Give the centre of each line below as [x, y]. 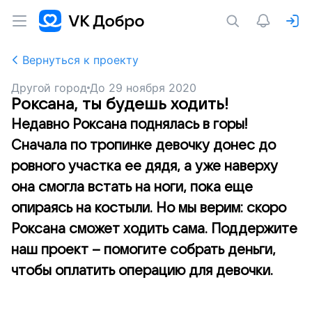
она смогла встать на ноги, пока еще [132, 187]
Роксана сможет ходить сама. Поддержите [154, 229]
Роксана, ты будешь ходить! [120, 104]
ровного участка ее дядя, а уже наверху [145, 166]
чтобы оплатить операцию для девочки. [142, 271]
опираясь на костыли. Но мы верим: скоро [149, 208]
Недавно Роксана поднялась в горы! [130, 125]
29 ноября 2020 [152, 88]
